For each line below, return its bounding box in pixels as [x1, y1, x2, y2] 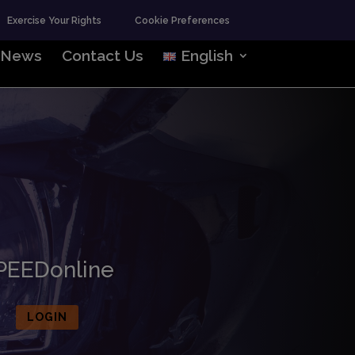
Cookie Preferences [134, 14, 230, 26]
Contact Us [61, 47, 143, 64]
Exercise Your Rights [6, 14, 101, 26]
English [180, 47, 233, 64]
